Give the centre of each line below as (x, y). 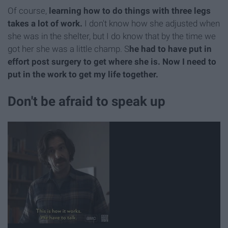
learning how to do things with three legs (129, 10)
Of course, (27, 10)
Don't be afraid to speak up (87, 101)
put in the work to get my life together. (83, 74)
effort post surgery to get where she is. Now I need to (112, 61)
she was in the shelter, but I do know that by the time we (112, 36)
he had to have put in (170, 49)
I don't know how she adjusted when (151, 23)
